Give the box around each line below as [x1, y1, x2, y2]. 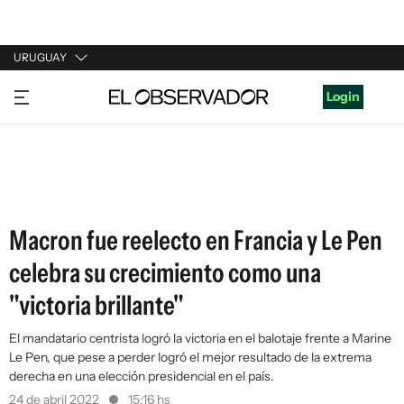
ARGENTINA [14, 117, 87, 133]
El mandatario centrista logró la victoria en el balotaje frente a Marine [9, 330, 391, 346]
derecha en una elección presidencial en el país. [9, 368, 274, 384]
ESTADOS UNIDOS [14, 186, 124, 202]
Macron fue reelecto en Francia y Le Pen [9, 224, 382, 257]
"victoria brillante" [9, 289, 184, 322]
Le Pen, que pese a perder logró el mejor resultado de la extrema [9, 349, 372, 365]
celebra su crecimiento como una [9, 256, 321, 289]
